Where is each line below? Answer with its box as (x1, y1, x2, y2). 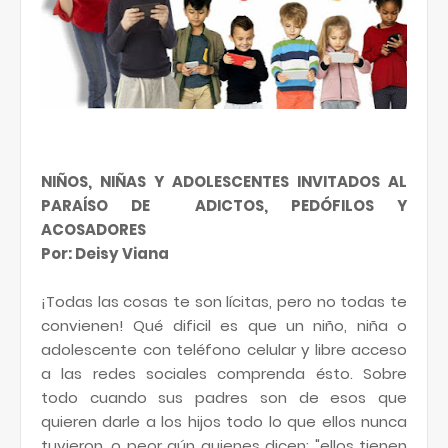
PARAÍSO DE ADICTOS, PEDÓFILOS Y (41, 195, 407, 216)
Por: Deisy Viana (41, 243, 169, 264)
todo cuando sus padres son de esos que (41, 387, 407, 408)
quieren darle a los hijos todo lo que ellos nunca (41, 411, 407, 432)
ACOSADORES (41, 219, 146, 240)
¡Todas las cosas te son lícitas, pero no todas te (41, 291, 407, 312)
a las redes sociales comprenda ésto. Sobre (41, 363, 407, 384)
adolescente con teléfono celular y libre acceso (41, 339, 407, 360)
